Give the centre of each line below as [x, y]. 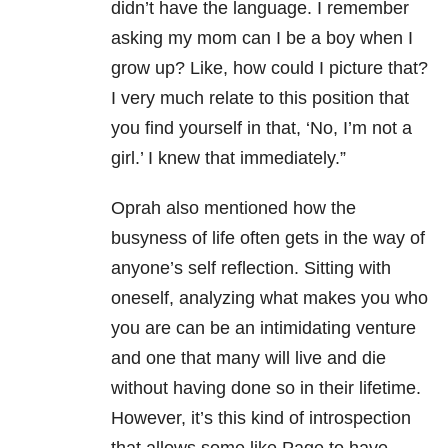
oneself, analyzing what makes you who [269, 298]
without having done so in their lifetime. [266, 388]
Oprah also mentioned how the [233, 208]
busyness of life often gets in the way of [268, 238]
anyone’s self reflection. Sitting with [251, 268]
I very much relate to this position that [260, 98]
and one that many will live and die [248, 358]
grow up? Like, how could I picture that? [269, 68]
